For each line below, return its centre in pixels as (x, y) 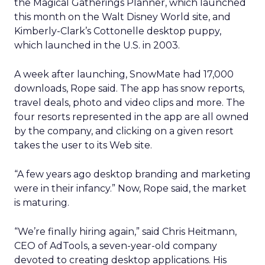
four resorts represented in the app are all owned (132, 117)
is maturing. (42, 203)
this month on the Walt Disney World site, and (122, 17)
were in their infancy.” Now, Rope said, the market (130, 188)
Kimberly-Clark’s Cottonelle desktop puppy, (118, 31)
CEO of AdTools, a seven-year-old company (116, 246)
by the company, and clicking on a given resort (124, 131)
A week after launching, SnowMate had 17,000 (124, 74)
